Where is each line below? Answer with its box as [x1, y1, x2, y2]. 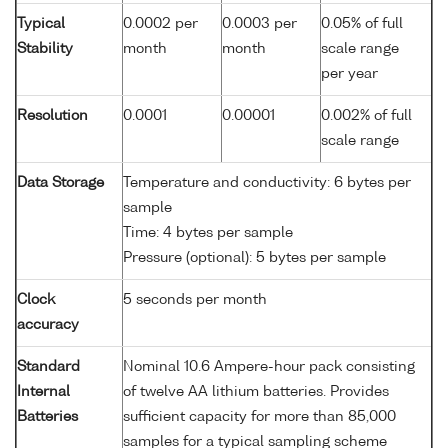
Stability [17, 41, 73, 56]
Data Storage [17, 175, 104, 190]
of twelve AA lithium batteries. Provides [123, 384, 389, 399]
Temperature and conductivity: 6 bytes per [123, 175, 411, 190]
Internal [17, 384, 70, 399]
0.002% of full [321, 108, 412, 123]
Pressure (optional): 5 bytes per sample [123, 250, 386, 265]
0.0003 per [222, 16, 297, 31]
